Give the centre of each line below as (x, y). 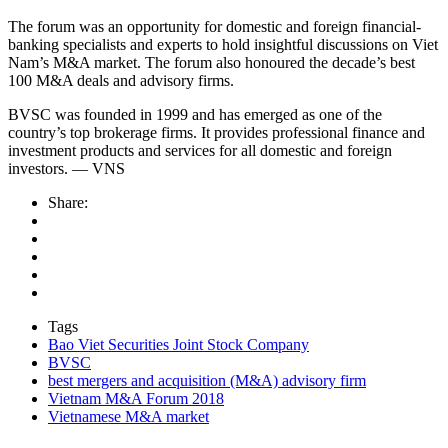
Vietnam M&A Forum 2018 (136, 399)
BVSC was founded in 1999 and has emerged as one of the (195, 115)
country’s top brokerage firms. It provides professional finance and (216, 133)
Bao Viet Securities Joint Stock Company (178, 345)
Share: (68, 203)
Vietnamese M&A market (128, 417)
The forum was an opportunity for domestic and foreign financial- (214, 27)
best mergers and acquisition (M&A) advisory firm (207, 381)
